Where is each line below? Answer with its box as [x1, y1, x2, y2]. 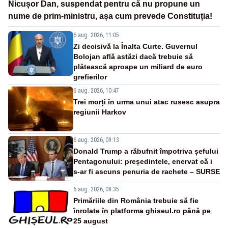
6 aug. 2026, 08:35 [73, 186, 119, 193]
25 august [73, 217, 108, 225]
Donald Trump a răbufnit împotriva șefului [73, 147, 218, 156]
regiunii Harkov [73, 108, 126, 117]
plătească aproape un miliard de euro [73, 63, 203, 71]
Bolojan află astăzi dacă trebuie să [73, 52, 193, 61]
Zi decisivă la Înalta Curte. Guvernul [73, 42, 197, 51]
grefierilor [73, 73, 107, 81]
